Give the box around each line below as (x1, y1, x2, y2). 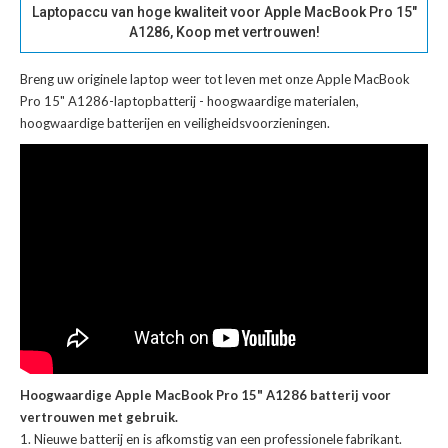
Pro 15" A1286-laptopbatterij (20, 93, 196, 110)
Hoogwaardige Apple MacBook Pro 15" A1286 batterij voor (20, 386, 391, 403)
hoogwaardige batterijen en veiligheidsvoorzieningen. (20, 115, 330, 132)
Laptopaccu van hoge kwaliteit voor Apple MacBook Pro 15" (31, 4, 417, 21)
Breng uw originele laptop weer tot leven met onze (20, 71, 316, 88)
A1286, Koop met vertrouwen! (128, 24, 320, 41)
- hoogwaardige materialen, (196, 93, 359, 110)
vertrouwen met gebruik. (20, 408, 178, 425)
